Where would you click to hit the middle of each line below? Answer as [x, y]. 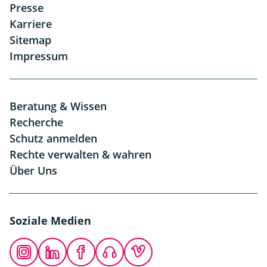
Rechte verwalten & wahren [80, 154]
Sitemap [30, 40]
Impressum [39, 56]
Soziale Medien [50, 221]
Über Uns [33, 170]
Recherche [36, 122]
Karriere [31, 24]
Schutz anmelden [53, 138]
